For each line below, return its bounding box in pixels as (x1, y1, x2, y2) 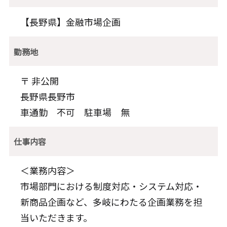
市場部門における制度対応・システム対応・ (20, 179, 203, 193)
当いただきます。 (20, 211, 93, 224)
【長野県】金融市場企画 (20, 15, 121, 28)
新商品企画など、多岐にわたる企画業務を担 (20, 195, 203, 209)
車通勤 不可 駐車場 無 (20, 105, 130, 119)
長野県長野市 (20, 89, 75, 103)
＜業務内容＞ (20, 164, 75, 177)
